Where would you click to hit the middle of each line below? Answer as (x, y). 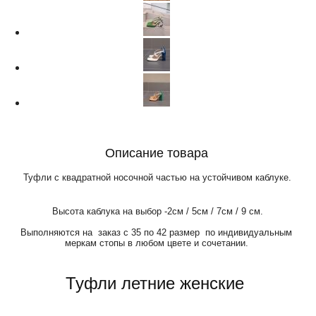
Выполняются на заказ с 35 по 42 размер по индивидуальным (156, 232)
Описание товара (156, 152)
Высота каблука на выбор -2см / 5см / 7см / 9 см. (156, 211)
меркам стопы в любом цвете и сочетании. (156, 243)
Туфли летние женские (154, 282)
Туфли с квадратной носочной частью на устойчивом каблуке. (157, 177)
